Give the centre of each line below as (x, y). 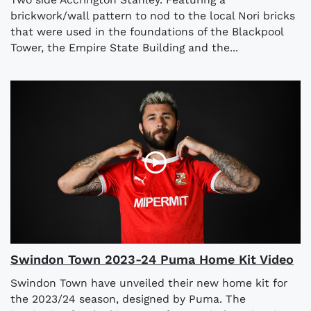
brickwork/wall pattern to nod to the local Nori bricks (153, 16)
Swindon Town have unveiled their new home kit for (149, 283)
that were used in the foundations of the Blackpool (147, 32)
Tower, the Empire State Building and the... (124, 48)
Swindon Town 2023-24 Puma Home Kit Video (152, 260)
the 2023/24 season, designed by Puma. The (128, 299)
